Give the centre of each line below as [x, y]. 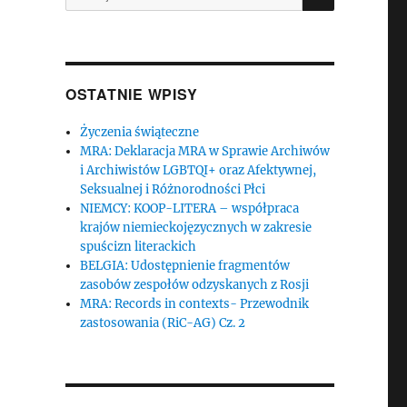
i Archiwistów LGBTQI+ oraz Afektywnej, [199, 170]
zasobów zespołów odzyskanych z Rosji [195, 285]
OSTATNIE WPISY [131, 94]
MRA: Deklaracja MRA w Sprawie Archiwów [205, 151]
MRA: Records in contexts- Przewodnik [195, 304]
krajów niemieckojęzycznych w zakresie [196, 228]
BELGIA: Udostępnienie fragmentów [185, 266]
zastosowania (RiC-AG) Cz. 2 [163, 323]
